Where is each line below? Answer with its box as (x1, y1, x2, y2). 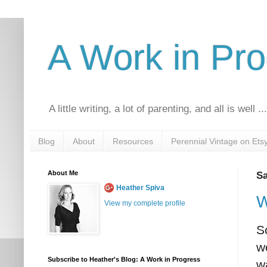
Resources (113, 136, 153, 146)
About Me (48, 169, 78, 177)
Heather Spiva (116, 184, 164, 193)
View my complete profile (104, 199, 185, 208)
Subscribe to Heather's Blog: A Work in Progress (48, 256, 200, 263)
